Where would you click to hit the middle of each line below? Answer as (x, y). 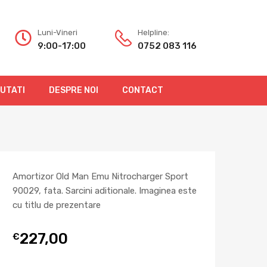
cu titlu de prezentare (57, 205)
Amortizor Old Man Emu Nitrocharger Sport (100, 177)
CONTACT (143, 91)
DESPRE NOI (74, 91)
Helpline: (153, 32)
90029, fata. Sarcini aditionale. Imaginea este (105, 191)
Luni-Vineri (58, 32)
